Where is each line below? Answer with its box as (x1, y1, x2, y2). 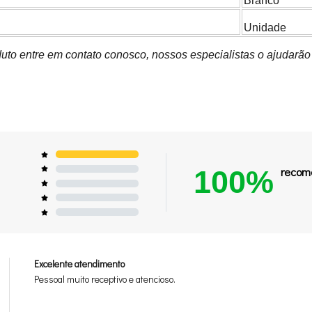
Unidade (244, 22, 286, 34)
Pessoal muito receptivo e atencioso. (34, 273, 176, 286)
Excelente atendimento (34, 258, 125, 271)
